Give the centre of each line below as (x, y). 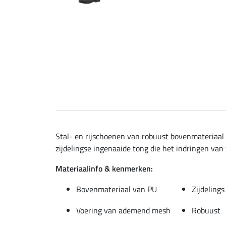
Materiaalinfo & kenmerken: (104, 168)
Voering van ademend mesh (123, 210)
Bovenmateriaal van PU (117, 189)
